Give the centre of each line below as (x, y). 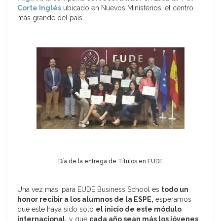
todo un (175, 190)
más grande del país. (51, 18)
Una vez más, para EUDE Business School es (89, 190)
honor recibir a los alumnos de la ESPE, (85, 200)
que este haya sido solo (56, 209)
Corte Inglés (39, 8)
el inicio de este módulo (139, 209)
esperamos (172, 200)
